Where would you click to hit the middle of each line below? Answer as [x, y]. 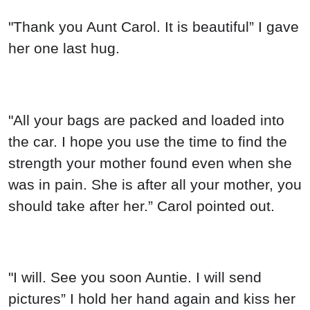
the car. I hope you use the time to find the [148, 141]
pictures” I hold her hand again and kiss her [152, 299]
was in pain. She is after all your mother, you [155, 184]
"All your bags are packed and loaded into [146, 120]
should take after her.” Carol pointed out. [142, 206]
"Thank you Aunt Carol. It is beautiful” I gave [154, 26]
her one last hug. [64, 48]
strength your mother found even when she [150, 163]
